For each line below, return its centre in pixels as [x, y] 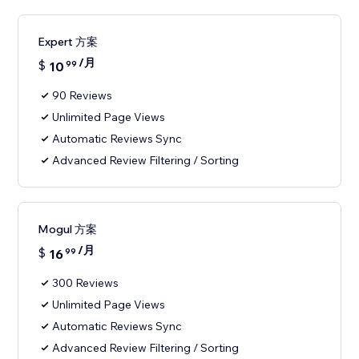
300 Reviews [86, 283]
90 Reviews [83, 96]
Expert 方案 [68, 42]
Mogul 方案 [68, 230]
